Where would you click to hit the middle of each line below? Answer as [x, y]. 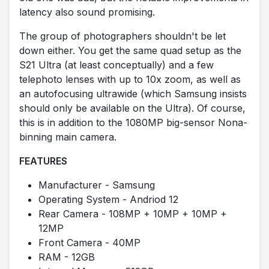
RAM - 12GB [67, 257]
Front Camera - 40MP [89, 243]
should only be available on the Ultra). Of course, [132, 108]
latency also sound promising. [87, 12]
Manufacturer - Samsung [97, 185]
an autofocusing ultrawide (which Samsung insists [133, 94]
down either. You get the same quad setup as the [130, 51]
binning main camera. [68, 137]
